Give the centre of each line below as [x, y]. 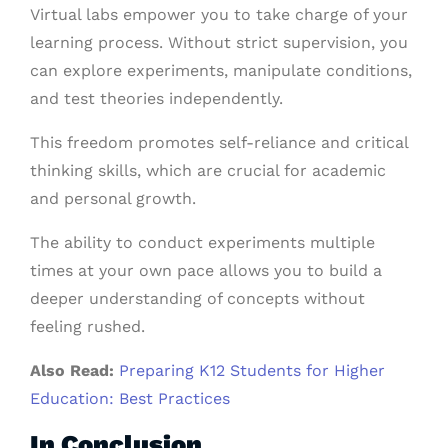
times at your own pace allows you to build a [206, 270]
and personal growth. [113, 198]
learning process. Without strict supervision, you [219, 42]
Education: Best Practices [130, 398]
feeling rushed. [87, 326]
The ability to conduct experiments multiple [202, 242]
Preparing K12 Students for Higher [252, 370]
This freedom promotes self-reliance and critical [219, 142]
